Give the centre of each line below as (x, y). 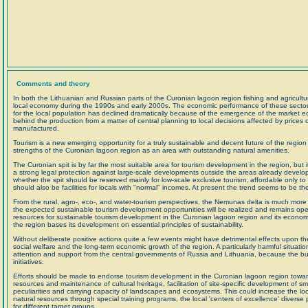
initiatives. (29, 262)
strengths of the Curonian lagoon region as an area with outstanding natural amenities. (151, 150)
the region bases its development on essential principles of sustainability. (128, 224)
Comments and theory (53, 84)
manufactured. (36, 128)
